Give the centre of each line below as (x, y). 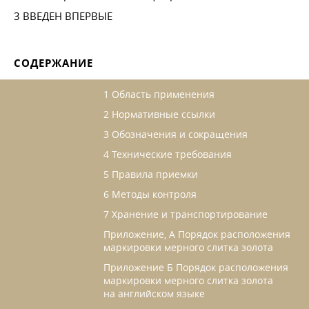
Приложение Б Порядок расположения (196, 268)
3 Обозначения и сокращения (176, 134)
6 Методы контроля (150, 195)
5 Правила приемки (151, 175)
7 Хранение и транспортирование (186, 215)
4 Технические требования (168, 154)
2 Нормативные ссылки (159, 114)
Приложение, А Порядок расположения (197, 235)
